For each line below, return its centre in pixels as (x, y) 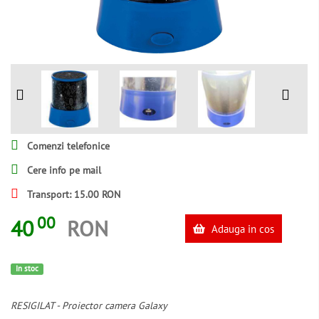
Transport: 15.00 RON (72, 194)
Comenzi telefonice (67, 146)
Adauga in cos (241, 229)
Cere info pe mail (63, 170)
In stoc (27, 268)
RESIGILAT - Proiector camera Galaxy (89, 306)
